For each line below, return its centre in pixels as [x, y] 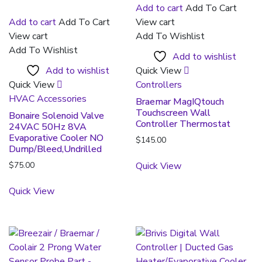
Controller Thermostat [183, 124]
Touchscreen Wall [173, 113]
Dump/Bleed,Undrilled [55, 149]
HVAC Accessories [48, 99]
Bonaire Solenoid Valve [56, 116]
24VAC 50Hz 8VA [48, 127]
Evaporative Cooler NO [56, 138]
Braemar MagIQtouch [180, 101]
